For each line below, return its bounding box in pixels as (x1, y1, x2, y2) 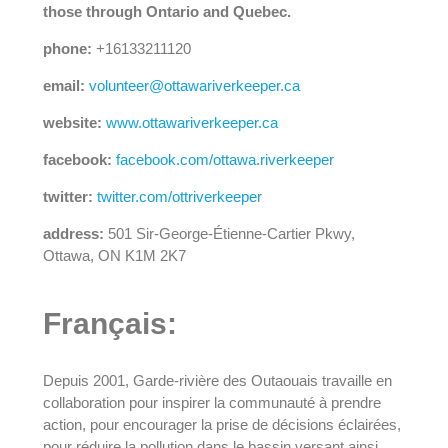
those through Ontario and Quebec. (42, 3, 291, 20)
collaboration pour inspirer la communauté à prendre (42, 393, 381, 411)
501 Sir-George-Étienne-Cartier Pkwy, (103, 225, 355, 242)
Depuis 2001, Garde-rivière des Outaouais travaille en (42, 371, 392, 389)
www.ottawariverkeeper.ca (105, 114, 278, 131)
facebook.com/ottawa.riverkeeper (115, 151, 334, 168)
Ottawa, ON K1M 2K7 (42, 247, 186, 264)
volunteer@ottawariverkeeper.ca (88, 77, 300, 94)
